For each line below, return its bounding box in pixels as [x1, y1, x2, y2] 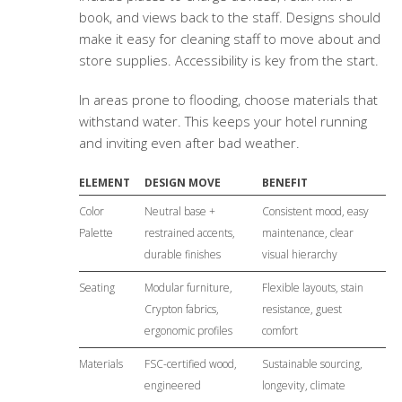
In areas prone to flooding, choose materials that [78, 91, 378, 109]
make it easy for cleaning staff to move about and [78, 30, 380, 48]
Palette [78, 225, 113, 241]
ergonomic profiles [144, 323, 232, 339]
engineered [144, 378, 201, 394]
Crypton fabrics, [144, 301, 219, 318]
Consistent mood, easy [261, 204, 369, 220]
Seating [78, 280, 115, 296]
